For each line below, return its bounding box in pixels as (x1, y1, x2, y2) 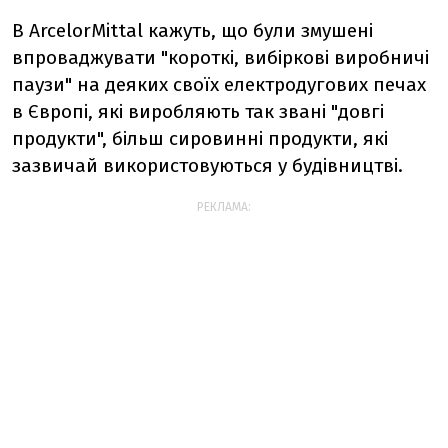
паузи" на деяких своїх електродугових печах (12, 72, 426, 96)
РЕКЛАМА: (197, 199, 251, 214)
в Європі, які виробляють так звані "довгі (12, 99, 384, 123)
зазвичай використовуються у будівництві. (12, 153, 403, 177)
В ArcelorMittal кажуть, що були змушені (12, 18, 373, 42)
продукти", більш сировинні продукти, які (12, 126, 388, 150)
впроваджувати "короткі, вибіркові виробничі (12, 45, 429, 69)
